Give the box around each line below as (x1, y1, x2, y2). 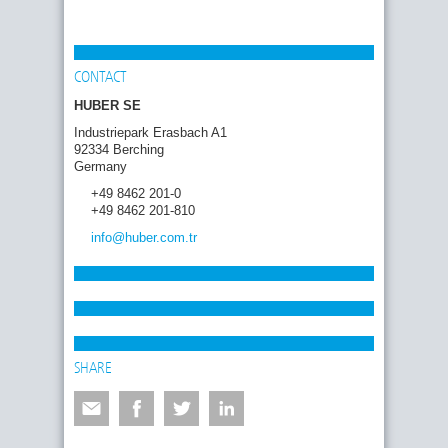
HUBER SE (74, 98, 141, 114)
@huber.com (112, 230, 185, 246)
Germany (74, 159, 127, 175)
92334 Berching (74, 142, 164, 158)
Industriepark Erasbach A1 (74, 125, 227, 141)
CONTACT (74, 70, 127, 87)
